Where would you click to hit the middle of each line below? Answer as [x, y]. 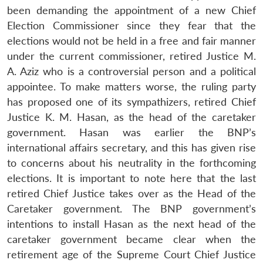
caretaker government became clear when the [131, 239]
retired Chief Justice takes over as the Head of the [131, 193]
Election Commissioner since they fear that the [131, 25]
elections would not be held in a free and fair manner [131, 41]
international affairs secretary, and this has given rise [131, 147]
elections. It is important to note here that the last [131, 178]
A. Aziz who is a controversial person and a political [131, 71]
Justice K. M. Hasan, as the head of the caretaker [131, 117]
